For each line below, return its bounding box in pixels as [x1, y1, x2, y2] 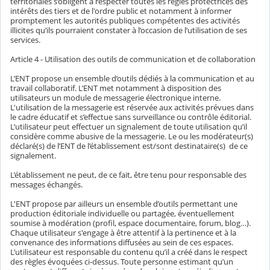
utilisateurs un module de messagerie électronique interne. [10, 92, 221, 103]
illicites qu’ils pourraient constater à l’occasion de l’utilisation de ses [10, 24, 247, 36]
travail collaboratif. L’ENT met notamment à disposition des [10, 82, 221, 93]
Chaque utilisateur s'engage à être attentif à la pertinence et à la [10, 227, 236, 238]
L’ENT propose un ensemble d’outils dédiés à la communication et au [10, 72, 254, 84]
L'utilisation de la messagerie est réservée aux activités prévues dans [10, 101, 254, 113]
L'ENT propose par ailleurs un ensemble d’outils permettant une [10, 198, 237, 209]
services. [10, 34, 40, 45]
